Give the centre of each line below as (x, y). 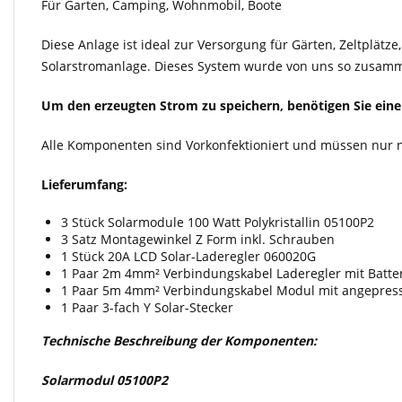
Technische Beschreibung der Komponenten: (179, 341)
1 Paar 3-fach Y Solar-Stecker (147, 307)
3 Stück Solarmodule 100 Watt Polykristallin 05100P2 (218, 222)
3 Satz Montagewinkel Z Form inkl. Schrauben (198, 239)
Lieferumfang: (84, 184)
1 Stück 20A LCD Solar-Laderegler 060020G (188, 256)
